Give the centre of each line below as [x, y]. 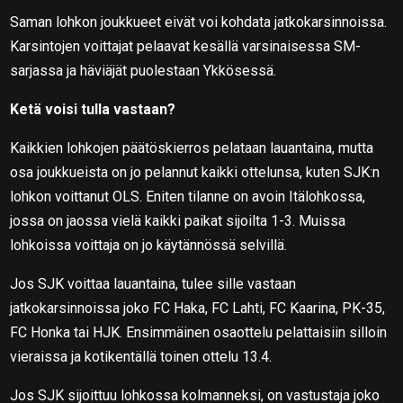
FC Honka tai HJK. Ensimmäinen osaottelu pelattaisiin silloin [199, 332]
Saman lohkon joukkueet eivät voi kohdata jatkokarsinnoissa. [199, 22]
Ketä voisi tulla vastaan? [93, 109]
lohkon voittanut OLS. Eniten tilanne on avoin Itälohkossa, [188, 196]
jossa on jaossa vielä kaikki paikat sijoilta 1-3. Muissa [178, 220]
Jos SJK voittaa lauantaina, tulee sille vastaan [153, 283]
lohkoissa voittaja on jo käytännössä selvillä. [149, 245]
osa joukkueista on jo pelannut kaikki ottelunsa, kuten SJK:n [195, 172]
